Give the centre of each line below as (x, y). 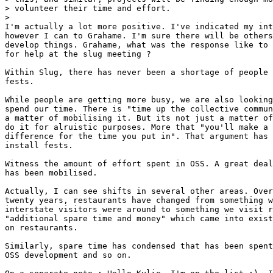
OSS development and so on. (68, 255)
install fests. (39, 145)
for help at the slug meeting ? (78, 54)
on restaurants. (41, 227)
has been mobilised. (51, 172)
